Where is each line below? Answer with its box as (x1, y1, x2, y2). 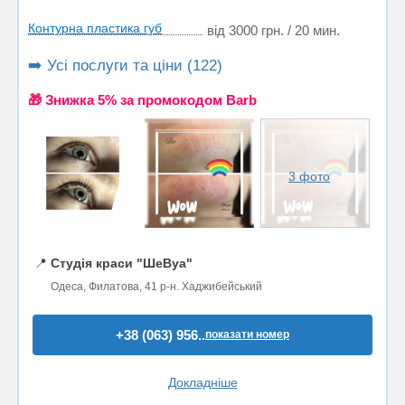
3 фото (288, 168, 331, 184)
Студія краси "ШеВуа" (51, 255, 193, 270)
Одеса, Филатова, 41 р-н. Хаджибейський (51, 279, 262, 293)
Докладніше (167, 374, 238, 390)
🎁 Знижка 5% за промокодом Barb (28, 91, 257, 108)
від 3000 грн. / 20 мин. (207, 22, 340, 38)
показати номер (205, 327, 289, 341)
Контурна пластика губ (28, 20, 162, 35)
